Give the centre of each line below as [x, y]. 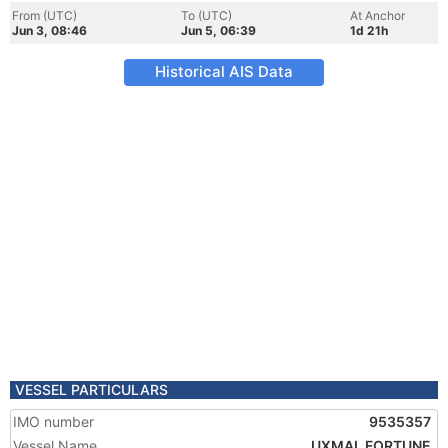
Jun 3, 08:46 [49, 30]
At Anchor [377, 15]
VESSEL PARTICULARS [91, 389]
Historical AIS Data [224, 71]
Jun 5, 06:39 [218, 30]
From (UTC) [44, 15]
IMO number [53, 421]
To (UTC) [206, 15]
